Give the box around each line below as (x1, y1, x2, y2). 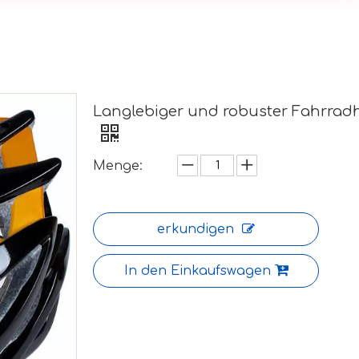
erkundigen (157, 222, 234, 236)
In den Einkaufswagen (123, 264, 271, 278)
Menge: (93, 159, 143, 173)
